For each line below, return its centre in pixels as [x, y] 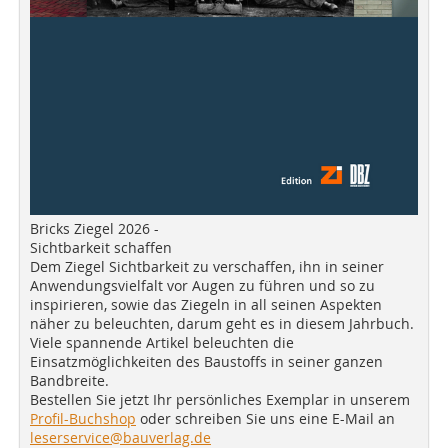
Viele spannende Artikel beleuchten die [162, 342]
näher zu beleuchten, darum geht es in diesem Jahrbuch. [222, 323]
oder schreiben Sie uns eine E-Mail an [265, 418]
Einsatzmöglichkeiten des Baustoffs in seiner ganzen [206, 361]
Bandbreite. [69, 380]
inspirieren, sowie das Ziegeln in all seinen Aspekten [206, 304]
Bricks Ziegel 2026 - [94, 228]
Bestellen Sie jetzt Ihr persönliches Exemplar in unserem [220, 399]
